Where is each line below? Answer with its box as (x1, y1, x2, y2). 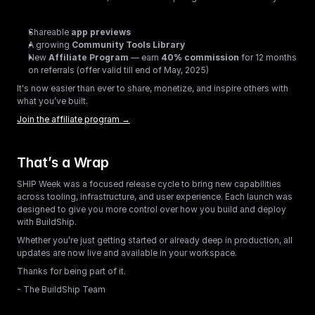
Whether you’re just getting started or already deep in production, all (17, 234, 292, 245)
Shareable (28, 26, 71, 37)
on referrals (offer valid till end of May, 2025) (28, 64, 209, 75)
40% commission (161, 51, 239, 63)
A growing (28, 39, 72, 50)
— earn (129, 51, 161, 63)
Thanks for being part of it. (17, 265, 126, 276)
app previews (71, 26, 131, 37)
